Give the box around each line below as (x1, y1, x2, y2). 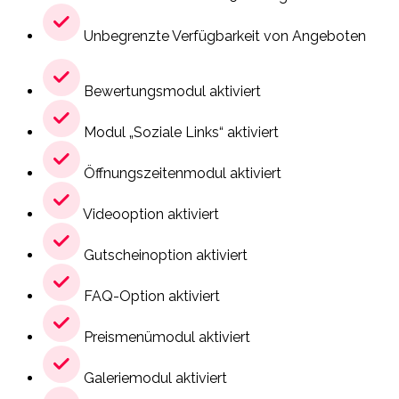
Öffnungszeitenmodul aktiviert (80, 165, 281, 183)
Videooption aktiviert (80, 206, 219, 224)
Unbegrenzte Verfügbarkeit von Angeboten (80, 28, 366, 45)
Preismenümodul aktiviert (80, 329, 250, 346)
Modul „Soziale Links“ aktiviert (80, 124, 279, 142)
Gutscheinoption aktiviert (80, 247, 248, 265)
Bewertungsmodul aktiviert (80, 83, 261, 101)
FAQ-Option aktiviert (80, 288, 220, 305)
